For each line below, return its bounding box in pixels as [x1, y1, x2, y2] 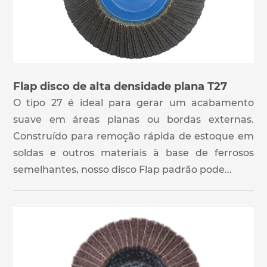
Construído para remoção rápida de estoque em [13, 131, 254, 142]
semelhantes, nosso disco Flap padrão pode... [13, 164, 232, 176]
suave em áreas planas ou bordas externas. [13, 114, 254, 126]
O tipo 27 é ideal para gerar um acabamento [13, 97, 254, 109]
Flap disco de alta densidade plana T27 [13, 80, 227, 94]
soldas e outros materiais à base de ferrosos [13, 147, 254, 159]
